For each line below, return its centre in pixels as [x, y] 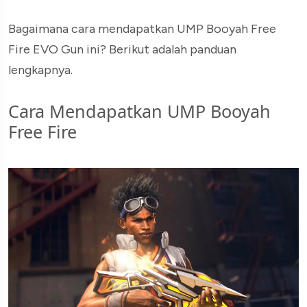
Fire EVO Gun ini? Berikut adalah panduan [122, 49]
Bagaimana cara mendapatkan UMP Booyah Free [142, 28]
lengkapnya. [40, 70]
